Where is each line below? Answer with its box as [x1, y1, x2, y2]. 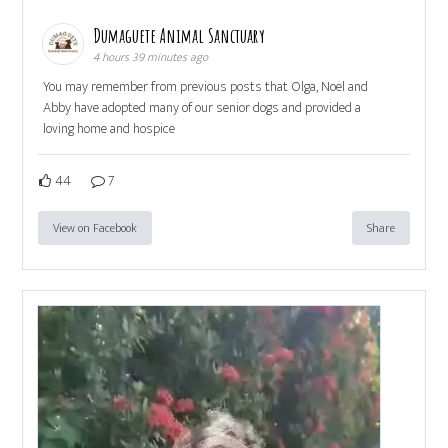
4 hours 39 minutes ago [93, 47, 209, 68]
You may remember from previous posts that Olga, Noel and [43, 75, 369, 99]
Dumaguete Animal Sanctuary [93, 23, 270, 49]
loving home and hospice [43, 117, 176, 141]
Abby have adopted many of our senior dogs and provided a [43, 96, 362, 120]
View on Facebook [53, 218, 138, 239]
